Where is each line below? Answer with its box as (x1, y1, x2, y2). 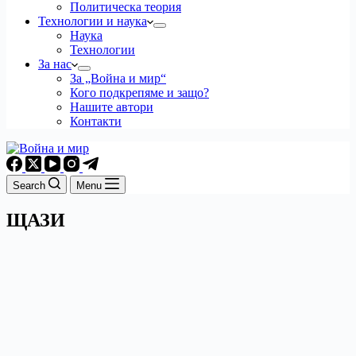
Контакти (70, 114, 122, 128)
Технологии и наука (38, 14, 147, 28)
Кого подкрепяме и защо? (70, 86, 209, 99)
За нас (38, 57, 72, 71)
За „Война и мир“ (70, 72, 166, 85)
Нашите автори (70, 100, 153, 114)
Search (13, 180, 45, 192)
